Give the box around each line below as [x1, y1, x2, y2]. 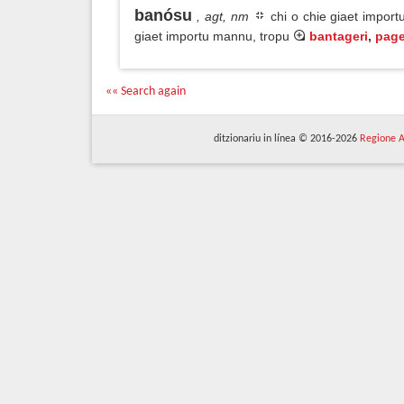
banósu [134, 6, 192, 24]
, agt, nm [196, 9, 249, 23]
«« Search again [106, 85, 186, 98]
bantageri [309, 29, 368, 43]
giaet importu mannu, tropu [134, 29, 293, 43]
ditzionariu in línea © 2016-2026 [213, 133, 360, 144]
